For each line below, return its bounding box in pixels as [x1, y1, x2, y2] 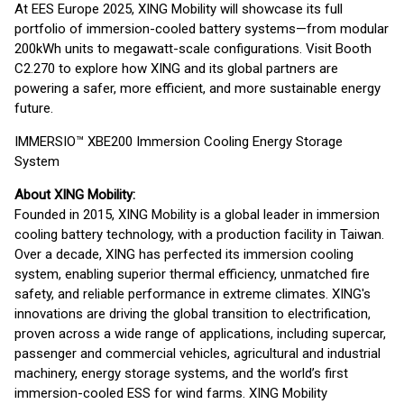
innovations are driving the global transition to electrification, [14, 306, 371, 322]
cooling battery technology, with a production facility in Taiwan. [14, 226, 384, 243]
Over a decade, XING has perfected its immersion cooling [14, 246, 353, 262]
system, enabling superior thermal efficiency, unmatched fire [14, 266, 370, 282]
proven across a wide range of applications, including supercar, [14, 326, 386, 342]
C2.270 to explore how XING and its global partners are [14, 60, 338, 77]
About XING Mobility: [14, 187, 135, 203]
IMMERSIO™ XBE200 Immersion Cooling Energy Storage [14, 133, 343, 150]
